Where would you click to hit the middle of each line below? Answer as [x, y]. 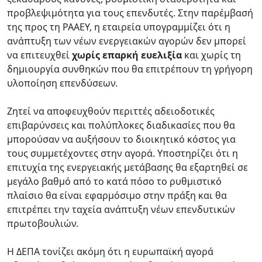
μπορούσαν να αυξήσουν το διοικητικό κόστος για [121, 139]
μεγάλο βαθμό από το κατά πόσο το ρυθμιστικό [114, 181]
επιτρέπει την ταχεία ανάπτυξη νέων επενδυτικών [121, 209]
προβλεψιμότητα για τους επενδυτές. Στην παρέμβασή [130, 13]
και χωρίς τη [211, 55]
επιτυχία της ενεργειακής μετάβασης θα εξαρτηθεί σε [127, 167]
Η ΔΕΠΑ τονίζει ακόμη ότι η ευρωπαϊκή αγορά [110, 251]
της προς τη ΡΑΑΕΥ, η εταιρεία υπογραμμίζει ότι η [119, 27]
